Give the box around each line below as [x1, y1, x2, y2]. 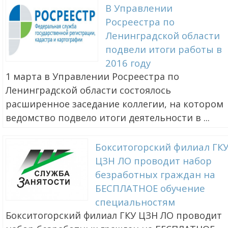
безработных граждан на [95, 168, 215, 181]
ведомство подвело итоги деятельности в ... [6, 111, 210, 124]
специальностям [95, 195, 175, 209]
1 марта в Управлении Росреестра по [6, 70, 179, 83]
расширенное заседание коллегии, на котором [6, 98, 223, 110]
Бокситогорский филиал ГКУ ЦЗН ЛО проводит [6, 209, 222, 222]
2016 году [105, 56, 151, 70]
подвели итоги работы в [105, 43, 222, 56]
